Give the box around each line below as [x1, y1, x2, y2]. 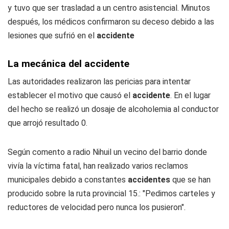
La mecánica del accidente [8, 58, 129, 70]
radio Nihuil [73, 147, 111, 157]
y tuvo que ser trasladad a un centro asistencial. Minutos [8, 3, 210, 13]
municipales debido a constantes [8, 175, 128, 185]
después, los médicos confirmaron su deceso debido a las [8, 17, 214, 27]
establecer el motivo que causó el [8, 90, 132, 101]
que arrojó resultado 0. [8, 118, 87, 128]
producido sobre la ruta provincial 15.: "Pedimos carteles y [8, 189, 215, 199]
